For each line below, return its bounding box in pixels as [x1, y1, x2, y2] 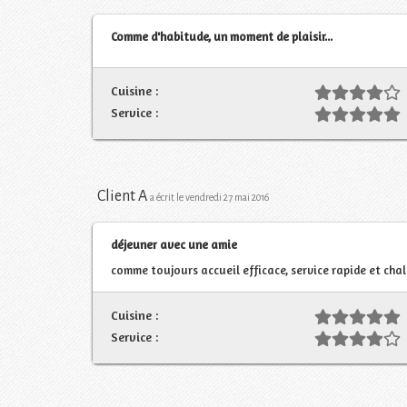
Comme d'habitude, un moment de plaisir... [111, 28, 333, 44]
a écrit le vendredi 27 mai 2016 [150, 192, 269, 203]
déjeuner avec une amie [111, 236, 237, 252]
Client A [97, 187, 147, 204]
